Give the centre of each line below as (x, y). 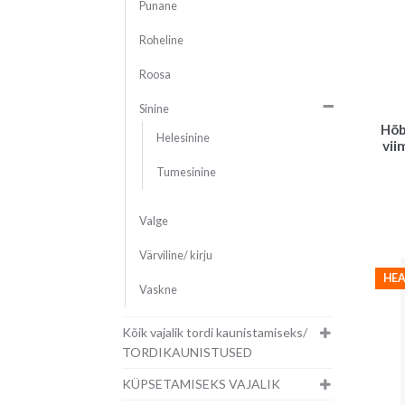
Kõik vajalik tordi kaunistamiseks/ (214, 333)
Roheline (161, 41)
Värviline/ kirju (175, 256)
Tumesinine (186, 173)
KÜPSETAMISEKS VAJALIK (201, 384)
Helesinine (183, 138)
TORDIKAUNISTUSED (187, 353)
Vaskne (158, 290)
